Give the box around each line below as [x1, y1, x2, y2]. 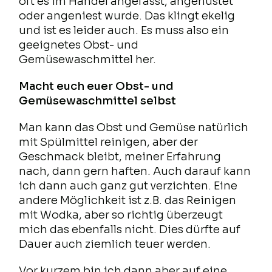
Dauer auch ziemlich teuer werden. [19, 237, 211, 251]
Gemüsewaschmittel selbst [19, 94, 177, 108]
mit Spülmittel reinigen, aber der [19, 135, 199, 149]
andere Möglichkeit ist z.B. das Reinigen [19, 194, 237, 208]
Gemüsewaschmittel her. [19, 53, 157, 67]
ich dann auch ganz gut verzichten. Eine [19, 179, 238, 193]
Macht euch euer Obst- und [19, 80, 174, 93]
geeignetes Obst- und [19, 38, 139, 52]
